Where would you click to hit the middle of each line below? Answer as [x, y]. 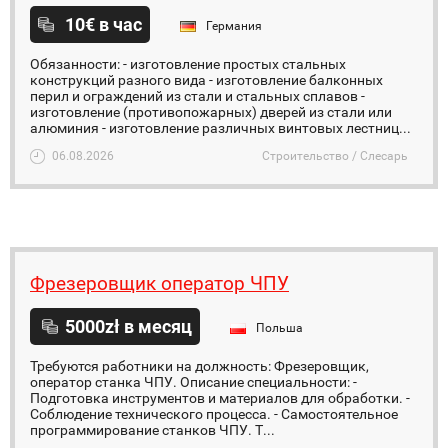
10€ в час [103, 24]
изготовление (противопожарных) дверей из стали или [211, 112]
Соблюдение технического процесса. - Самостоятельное [214, 414]
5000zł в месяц [128, 326]
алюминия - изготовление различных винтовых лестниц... [220, 128]
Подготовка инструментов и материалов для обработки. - [220, 398]
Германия [234, 26]
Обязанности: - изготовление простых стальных [188, 64]
